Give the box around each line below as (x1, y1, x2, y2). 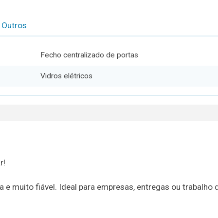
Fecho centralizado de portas (40, 50, 138, 59)
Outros (1, 20, 27, 30)
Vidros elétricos (40, 72, 92, 81)
